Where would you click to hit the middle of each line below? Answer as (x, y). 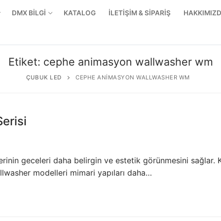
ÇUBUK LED (44, 77)
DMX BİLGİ (29, 13)
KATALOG (80, 13)
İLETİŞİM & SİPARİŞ (140, 13)
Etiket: (26, 62)
